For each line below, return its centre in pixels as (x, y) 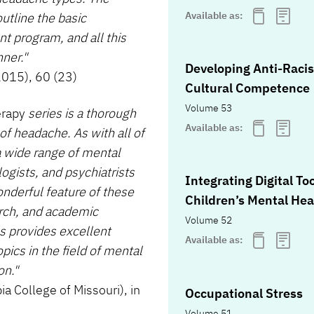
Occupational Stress (244, 293)
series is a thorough (82, 113)
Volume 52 (209, 220)
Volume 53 (209, 108)
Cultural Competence (247, 88)
